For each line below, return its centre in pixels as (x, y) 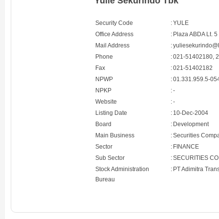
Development (191, 124)
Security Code (114, 23)
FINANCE (186, 147)
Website (106, 102)
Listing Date (111, 113)
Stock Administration (122, 169)
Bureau (105, 180)
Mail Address (113, 46)
